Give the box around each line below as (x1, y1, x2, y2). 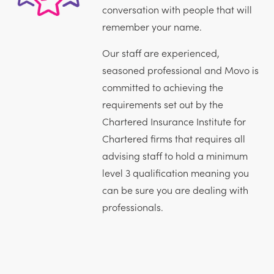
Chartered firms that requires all (102, 131, 245, 145)
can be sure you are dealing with (102, 182, 248, 196)
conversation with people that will (102, 2, 252, 16)
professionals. (102, 199, 163, 213)
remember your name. (102, 19, 202, 33)
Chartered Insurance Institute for (102, 114, 246, 128)
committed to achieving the (102, 80, 223, 94)
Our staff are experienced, (102, 45, 220, 59)
